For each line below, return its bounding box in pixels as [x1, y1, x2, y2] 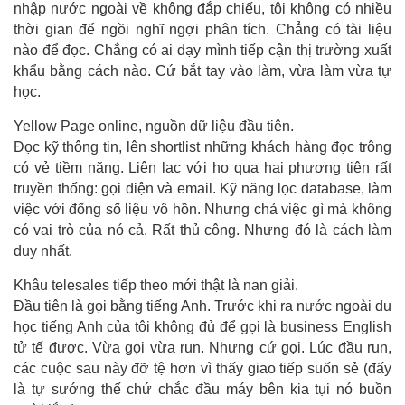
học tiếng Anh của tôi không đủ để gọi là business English [14, 319, 391, 335]
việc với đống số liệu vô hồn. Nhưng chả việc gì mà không [14, 202, 391, 218]
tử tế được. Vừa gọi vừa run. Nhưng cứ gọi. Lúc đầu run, [14, 340, 391, 356]
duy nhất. [14, 243, 72, 259]
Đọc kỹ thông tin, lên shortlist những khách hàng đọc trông [14, 139, 391, 155]
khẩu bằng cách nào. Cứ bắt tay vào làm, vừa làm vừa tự [14, 63, 391, 80]
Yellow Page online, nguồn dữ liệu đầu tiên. [14, 118, 294, 135]
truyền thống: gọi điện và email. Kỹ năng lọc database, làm [14, 181, 391, 197]
